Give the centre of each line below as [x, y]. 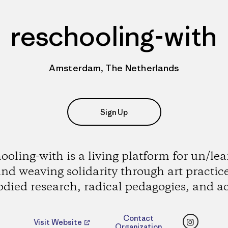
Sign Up [114, 112]
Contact [138, 218]
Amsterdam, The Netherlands [114, 68]
